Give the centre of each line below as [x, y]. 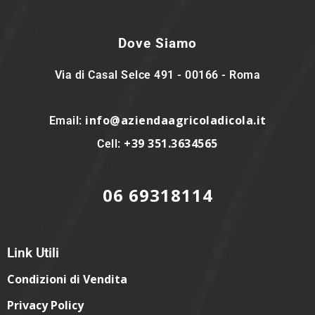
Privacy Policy [45, 305]
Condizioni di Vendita [67, 279]
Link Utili [33, 253]
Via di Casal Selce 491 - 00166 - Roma [157, 75]
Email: [67, 120]
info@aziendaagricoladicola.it [176, 120]
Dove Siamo [157, 43]
